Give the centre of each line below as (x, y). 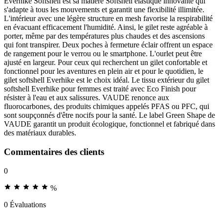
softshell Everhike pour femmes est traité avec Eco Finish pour (100, 89)
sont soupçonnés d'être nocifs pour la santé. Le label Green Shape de (109, 115)
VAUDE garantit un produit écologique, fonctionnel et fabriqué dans (109, 124)
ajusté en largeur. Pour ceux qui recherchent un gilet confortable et (106, 63)
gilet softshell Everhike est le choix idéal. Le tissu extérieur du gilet (107, 80)
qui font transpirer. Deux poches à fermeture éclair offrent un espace (108, 45)
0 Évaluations (25, 204)
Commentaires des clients (54, 152)
